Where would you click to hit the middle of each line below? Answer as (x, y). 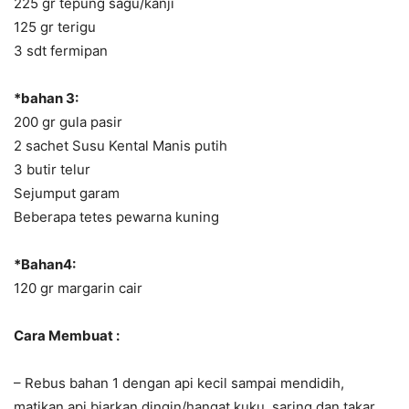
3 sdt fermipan (61, 50)
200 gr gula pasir (68, 121)
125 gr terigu (55, 26)
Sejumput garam (67, 193)
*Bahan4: (45, 264)
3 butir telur (52, 169)
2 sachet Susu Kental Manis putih (121, 145)
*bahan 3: (46, 98)
